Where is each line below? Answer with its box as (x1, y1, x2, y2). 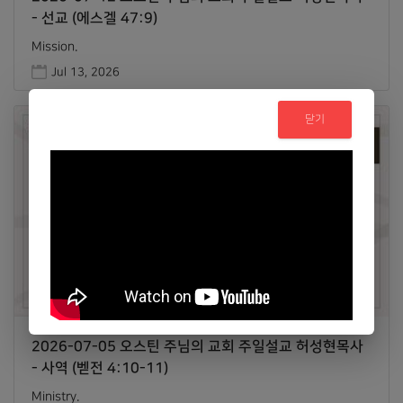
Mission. (31, 40, 78, 53)
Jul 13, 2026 (51, 65, 121, 78)
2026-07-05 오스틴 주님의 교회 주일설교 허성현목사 (31, 337, 364, 354)
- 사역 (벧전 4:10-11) (31, 359, 169, 376)
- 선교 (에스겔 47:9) (31, 9, 158, 26)
